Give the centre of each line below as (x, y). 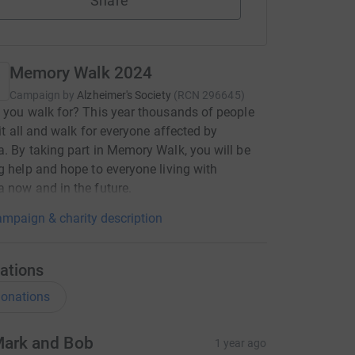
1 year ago (240, 343)
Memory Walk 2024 (81, 73)
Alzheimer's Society (124, 95)
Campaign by (42, 95)
